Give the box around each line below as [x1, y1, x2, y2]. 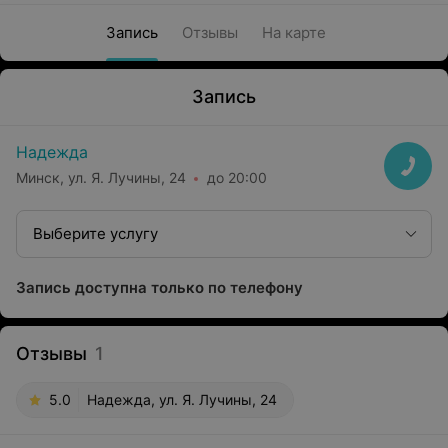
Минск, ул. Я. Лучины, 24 [16, 168, 186, 186]
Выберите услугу [33, 224, 158, 243]
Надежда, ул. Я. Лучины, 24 [87, 391, 277, 408]
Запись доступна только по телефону [16, 278, 303, 297]
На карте [262, 23, 326, 42]
